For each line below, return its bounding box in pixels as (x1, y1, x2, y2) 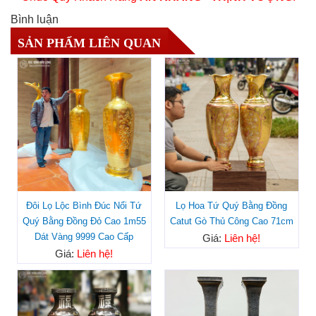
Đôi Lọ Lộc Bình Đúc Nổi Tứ (26, 200, 142, 211)
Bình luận (11, 13, 59, 25)
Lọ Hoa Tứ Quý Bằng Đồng (176, 200, 288, 211)
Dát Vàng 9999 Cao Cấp (35, 231, 134, 242)
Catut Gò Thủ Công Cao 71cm (169, 215, 293, 226)
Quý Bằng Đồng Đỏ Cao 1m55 (22, 215, 146, 226)
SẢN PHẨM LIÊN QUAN (18, 35, 161, 50)
